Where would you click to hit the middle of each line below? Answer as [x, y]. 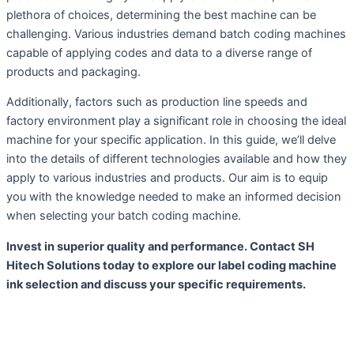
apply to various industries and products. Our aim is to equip [167, 178]
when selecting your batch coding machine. [124, 216]
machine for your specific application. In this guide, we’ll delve [171, 140]
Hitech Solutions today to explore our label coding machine [171, 265]
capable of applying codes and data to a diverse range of [159, 53]
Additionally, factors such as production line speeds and [157, 102]
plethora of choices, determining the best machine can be [161, 15]
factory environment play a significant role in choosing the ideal [176, 121]
